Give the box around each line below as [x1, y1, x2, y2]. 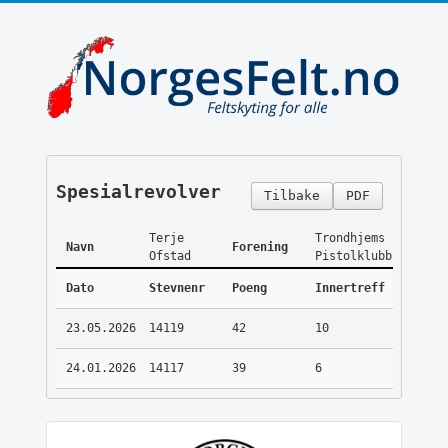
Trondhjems [314, 231, 385, 246]
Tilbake [263, 188, 320, 204]
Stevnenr [148, 281, 205, 296]
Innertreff [314, 281, 385, 296]
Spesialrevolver [55, 181, 221, 203]
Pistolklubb [314, 249, 392, 264]
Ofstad [148, 249, 191, 264]
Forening [231, 240, 288, 255]
